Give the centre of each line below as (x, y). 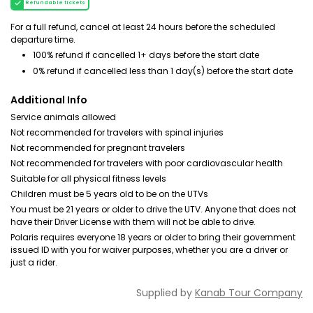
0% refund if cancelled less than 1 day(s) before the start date (163, 71)
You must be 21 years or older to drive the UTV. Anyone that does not (153, 209)
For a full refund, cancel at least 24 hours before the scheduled (143, 27)
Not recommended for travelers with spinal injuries (117, 132)
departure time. (43, 39)
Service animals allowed (63, 117)
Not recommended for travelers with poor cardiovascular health (147, 163)
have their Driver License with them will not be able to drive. (133, 222)
